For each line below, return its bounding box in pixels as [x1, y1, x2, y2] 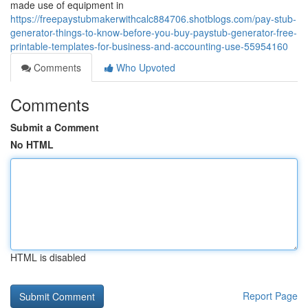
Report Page [243, 289, 298, 302]
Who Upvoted [113, 60, 175, 74]
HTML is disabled [10, 250, 86, 264]
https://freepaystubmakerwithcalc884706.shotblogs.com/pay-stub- [10, 12, 296, 25]
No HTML [10, 137, 54, 151]
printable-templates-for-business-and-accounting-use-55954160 [10, 39, 288, 53]
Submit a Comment [10, 120, 99, 134]
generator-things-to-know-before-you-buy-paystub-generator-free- [10, 25, 297, 39]
